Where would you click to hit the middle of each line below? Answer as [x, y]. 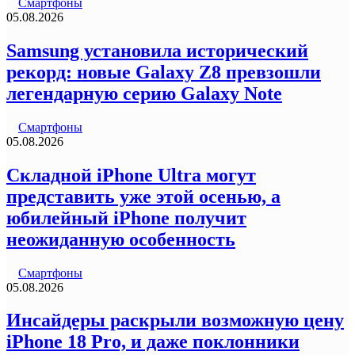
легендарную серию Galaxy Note [144, 93]
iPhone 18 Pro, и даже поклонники [153, 342]
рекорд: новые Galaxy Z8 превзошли [164, 72]
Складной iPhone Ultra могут [131, 175]
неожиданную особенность [121, 239]
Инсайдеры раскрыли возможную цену [175, 321]
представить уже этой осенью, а [143, 196]
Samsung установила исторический [157, 50]
